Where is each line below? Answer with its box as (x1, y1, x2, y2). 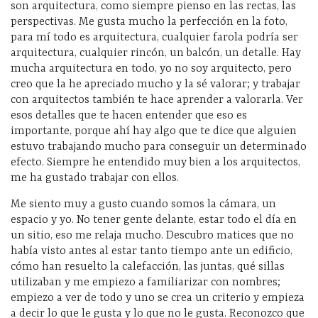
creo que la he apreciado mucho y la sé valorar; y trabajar (11, 77, 300, 91)
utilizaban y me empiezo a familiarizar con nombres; (11, 275, 280, 289)
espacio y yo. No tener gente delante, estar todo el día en (11, 213, 297, 226)
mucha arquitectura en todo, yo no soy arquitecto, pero (11, 62, 292, 75)
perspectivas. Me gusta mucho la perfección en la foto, (11, 15, 287, 28)
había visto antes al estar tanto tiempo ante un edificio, (11, 244, 292, 258)
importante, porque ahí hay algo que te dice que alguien (11, 124, 297, 138)
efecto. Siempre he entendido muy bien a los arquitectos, (11, 155, 300, 169)
